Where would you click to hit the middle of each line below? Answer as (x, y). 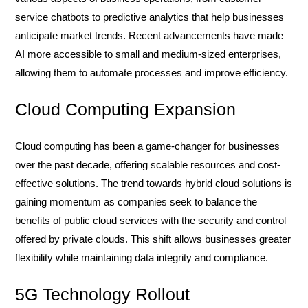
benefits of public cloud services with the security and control (151, 220)
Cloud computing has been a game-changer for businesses (147, 146)
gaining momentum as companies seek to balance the (136, 202)
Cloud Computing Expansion (125, 109)
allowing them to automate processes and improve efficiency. (152, 73)
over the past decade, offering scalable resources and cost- (148, 165)
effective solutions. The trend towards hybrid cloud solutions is (154, 183)
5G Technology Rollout (102, 294)
